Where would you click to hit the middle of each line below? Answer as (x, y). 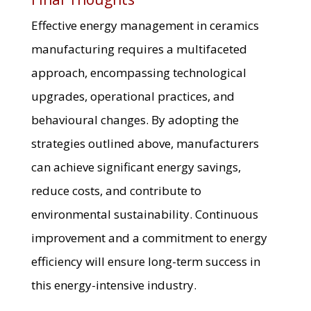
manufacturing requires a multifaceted (139, 49)
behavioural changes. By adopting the (135, 120)
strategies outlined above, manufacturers (145, 144)
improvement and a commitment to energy (149, 238)
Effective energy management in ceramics (145, 26)
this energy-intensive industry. (114, 285)
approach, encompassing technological (138, 73)
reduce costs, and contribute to (116, 191)
